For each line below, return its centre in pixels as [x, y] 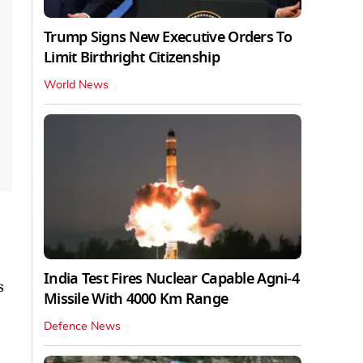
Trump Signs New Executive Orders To [168, 37]
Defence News [82, 326]
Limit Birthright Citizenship [132, 57]
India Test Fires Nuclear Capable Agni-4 [171, 278]
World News [76, 85]
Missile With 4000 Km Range [136, 299]
